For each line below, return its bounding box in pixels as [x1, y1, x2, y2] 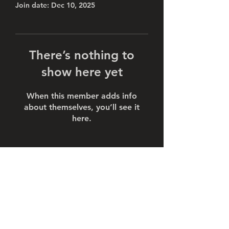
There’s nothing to [29, 48, 134, 62]
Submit [66, 210, 97, 222]
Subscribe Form [37, 168, 127, 182]
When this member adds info [27, 91, 137, 101]
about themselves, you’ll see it [24, 102, 140, 112]
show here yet [41, 64, 123, 79]
